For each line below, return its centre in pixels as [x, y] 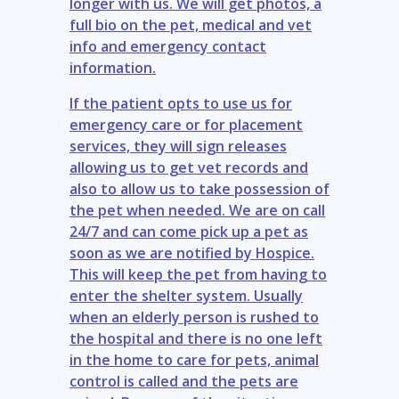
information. [113, 67]
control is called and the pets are [184, 381]
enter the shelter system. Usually [186, 295]
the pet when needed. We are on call [197, 210]
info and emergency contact [168, 46]
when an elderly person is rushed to [194, 317]
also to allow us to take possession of [199, 188]
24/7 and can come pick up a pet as [189, 231]
